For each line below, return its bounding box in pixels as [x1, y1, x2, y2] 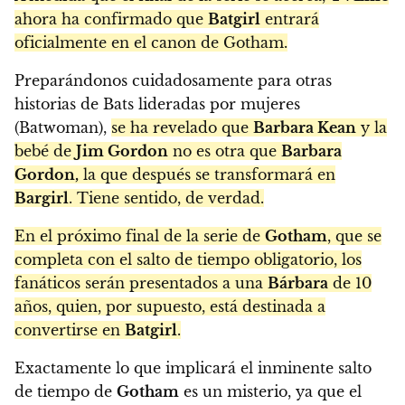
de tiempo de [14, 381, 117, 400]
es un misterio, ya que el [179, 381, 362, 400]
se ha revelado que [111, 118, 253, 137]
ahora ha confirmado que [14, 9, 208, 28]
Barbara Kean [253, 118, 356, 137]
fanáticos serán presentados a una [14, 273, 268, 292]
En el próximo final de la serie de [14, 226, 265, 245]
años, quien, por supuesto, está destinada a [14, 297, 325, 316]
